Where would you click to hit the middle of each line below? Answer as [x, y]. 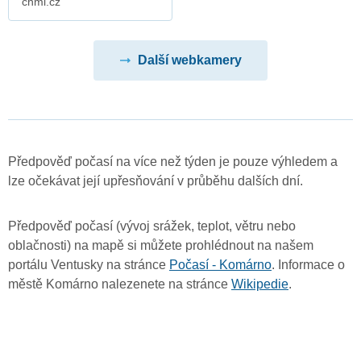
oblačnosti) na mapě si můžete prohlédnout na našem [161, 245]
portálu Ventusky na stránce [89, 264]
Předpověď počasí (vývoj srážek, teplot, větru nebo [152, 226]
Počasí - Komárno [220, 264]
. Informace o [308, 264]
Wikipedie [260, 284]
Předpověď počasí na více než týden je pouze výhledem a [173, 161]
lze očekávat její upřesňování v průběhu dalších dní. [156, 180]
